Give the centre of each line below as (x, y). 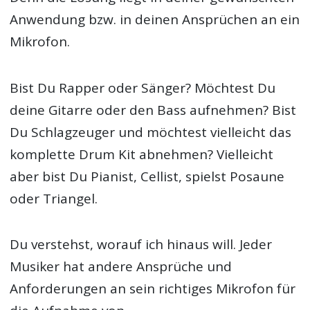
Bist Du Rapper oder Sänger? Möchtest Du (143, 88)
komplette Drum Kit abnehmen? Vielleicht (142, 154)
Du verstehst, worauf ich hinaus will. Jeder (141, 244)
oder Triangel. (54, 198)
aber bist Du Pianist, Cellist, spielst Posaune (147, 176)
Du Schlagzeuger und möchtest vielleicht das (151, 132)
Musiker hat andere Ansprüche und (121, 266)
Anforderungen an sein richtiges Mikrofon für (153, 288)
